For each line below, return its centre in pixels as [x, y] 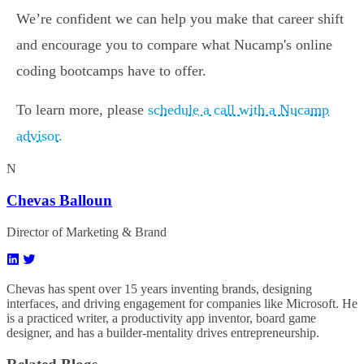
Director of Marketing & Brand [87, 232]
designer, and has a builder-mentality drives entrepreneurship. [163, 332]
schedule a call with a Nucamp [238, 110]
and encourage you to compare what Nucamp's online [174, 45]
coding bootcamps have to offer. [111, 71]
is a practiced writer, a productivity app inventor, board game [161, 318]
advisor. [39, 136]
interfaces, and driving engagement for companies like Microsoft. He [182, 303]
